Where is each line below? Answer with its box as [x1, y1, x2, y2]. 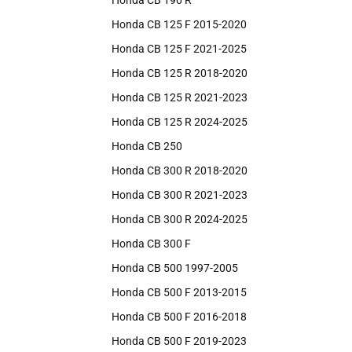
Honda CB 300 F [112, 237, 191, 250]
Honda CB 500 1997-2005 [112, 262, 238, 274]
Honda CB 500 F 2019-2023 [112, 335, 247, 347]
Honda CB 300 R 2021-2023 [112, 189, 247, 201]
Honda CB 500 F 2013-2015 [112, 286, 247, 299]
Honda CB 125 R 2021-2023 [112, 91, 247, 104]
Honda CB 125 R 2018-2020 [112, 67, 247, 79]
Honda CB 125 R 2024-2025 [112, 115, 247, 128]
